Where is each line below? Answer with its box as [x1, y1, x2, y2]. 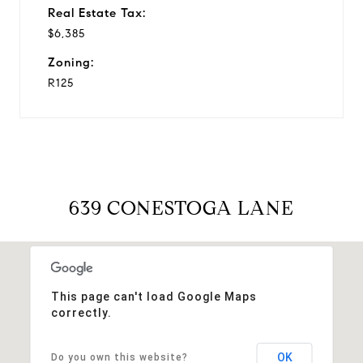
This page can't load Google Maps [50, 289, 257, 303]
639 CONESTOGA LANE [69, 195, 294, 220]
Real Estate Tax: [48, 5, 146, 20]
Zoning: [48, 54, 94, 70]
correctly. [50, 305, 112, 319]
